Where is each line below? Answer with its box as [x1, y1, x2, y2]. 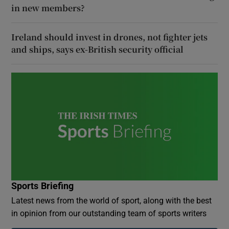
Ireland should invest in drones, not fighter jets [11, 31, 208, 43]
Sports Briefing [11, 181, 74, 191]
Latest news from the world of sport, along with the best [11, 196, 212, 205]
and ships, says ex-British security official [11, 43, 184, 55]
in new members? [11, 2, 85, 14]
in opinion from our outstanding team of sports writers [11, 209, 207, 218]
